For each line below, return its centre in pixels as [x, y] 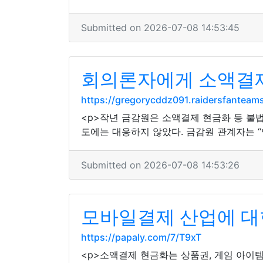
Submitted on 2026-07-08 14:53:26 [160, 165]
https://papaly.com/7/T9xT [141, 237]
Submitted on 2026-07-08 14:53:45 [160, 28]
